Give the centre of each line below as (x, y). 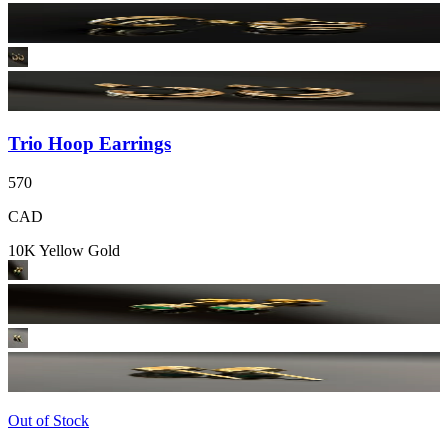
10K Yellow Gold (64, 251)
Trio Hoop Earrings (89, 144)
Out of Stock (48, 421)
